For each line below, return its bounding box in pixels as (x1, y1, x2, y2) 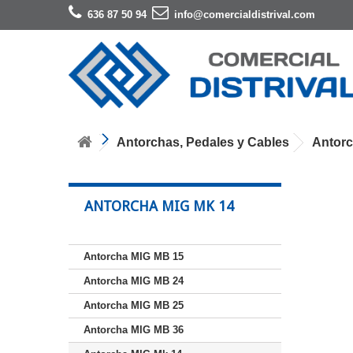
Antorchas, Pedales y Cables (117, 135, 289, 149)
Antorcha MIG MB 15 (84, 250, 184, 262)
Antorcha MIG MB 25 (84, 299, 184, 311)
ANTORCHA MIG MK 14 (84, 197, 234, 214)
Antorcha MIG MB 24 (84, 274, 184, 287)
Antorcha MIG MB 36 (84, 323, 184, 336)
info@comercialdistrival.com (174, 9, 315, 20)
